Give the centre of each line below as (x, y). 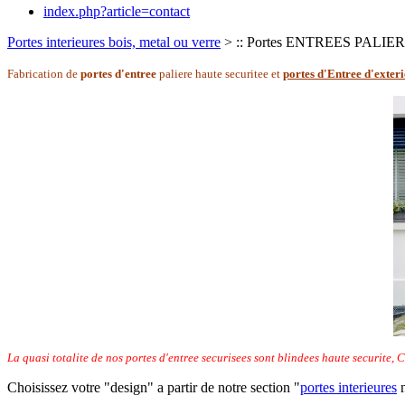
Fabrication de (42, 74)
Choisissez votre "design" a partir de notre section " (154, 387)
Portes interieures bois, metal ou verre (114, 42)
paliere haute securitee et (221, 74)
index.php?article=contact (117, 11)
